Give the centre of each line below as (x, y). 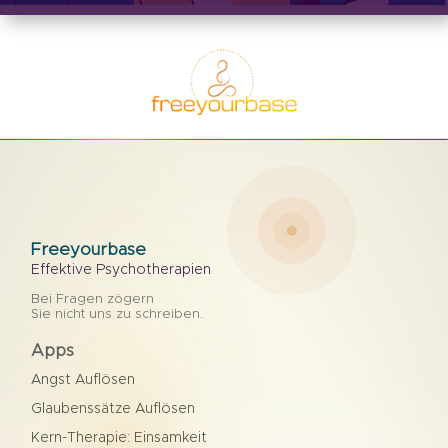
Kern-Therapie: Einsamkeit (119, 437)
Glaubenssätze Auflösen (113, 408)
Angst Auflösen (83, 379)
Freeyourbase (89, 249)
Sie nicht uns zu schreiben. (117, 314)
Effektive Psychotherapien (121, 269)
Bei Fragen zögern (93, 299)
